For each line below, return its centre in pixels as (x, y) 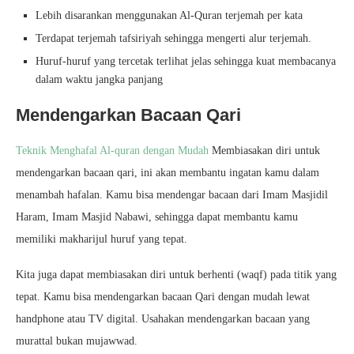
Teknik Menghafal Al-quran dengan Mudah (112, 151)
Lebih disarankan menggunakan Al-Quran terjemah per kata (169, 15)
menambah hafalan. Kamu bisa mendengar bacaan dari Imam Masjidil (172, 195)
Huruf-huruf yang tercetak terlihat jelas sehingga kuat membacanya (186, 61)
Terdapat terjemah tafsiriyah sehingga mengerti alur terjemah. (173, 38)
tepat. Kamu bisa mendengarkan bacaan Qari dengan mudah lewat (163, 297)
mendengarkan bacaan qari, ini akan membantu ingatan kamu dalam (168, 173)
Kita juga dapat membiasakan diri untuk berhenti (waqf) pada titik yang (176, 275)
